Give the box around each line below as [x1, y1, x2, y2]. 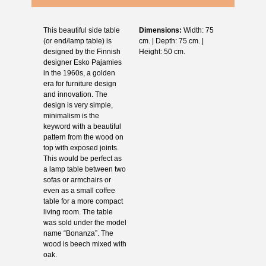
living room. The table [43, 207, 113, 216]
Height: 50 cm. [139, 47, 185, 56]
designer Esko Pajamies [43, 58, 122, 66]
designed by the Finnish [43, 47, 121, 56]
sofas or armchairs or [43, 175, 111, 184]
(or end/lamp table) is [43, 36, 112, 45]
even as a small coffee [43, 186, 115, 195]
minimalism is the [43, 111, 99, 120]
